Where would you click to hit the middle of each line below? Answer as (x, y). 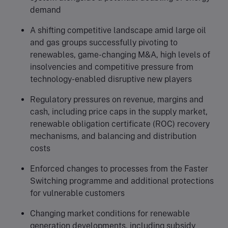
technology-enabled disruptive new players (111, 79)
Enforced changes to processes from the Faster (119, 168)
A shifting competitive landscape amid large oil (118, 30)
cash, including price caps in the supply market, (119, 111)
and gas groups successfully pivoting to (104, 42)
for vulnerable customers (77, 193)
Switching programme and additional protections (122, 181)
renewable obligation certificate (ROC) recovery (120, 124)
